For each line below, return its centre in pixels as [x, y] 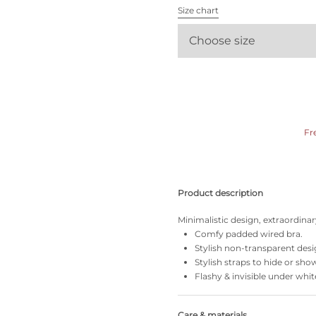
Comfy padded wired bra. [249, 234]
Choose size [222, 41]
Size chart [198, 10]
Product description [220, 193]
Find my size [89, 56]
